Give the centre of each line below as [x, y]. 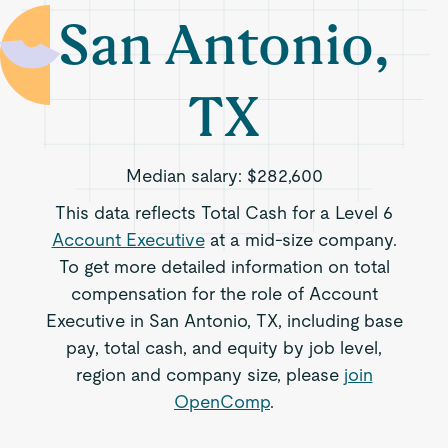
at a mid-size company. [300, 239]
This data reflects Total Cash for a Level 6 [224, 212]
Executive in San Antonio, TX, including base [224, 320]
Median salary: [186, 175]
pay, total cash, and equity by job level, [224, 347]
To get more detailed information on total [224, 266]
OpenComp [222, 401]
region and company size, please [209, 374]
